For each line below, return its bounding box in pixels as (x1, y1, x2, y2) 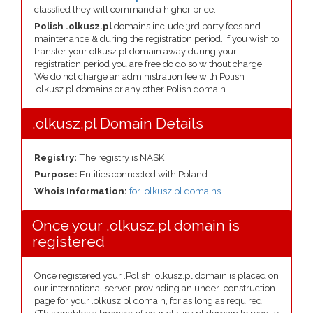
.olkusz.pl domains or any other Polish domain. (34, 84, 228, 94)
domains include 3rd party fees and (112, 21, 261, 31)
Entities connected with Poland (80, 169, 208, 180)
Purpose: (34, 169, 80, 180)
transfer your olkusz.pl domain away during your (34, 46, 237, 57)
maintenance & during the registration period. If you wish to (34, 34, 279, 44)
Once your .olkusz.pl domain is (32, 217, 240, 234)
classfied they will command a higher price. (34, 4, 216, 15)
